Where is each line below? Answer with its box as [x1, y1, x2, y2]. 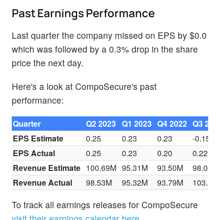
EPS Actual [13, 147, 55, 159]
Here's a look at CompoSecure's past [12, 80, 157, 92]
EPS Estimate [13, 132, 64, 144]
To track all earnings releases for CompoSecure [12, 198, 198, 211]
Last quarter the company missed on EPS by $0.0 [12, 29, 207, 42]
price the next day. [12, 56, 83, 69]
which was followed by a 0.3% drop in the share [12, 43, 198, 55]
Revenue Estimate [13, 162, 81, 173]
